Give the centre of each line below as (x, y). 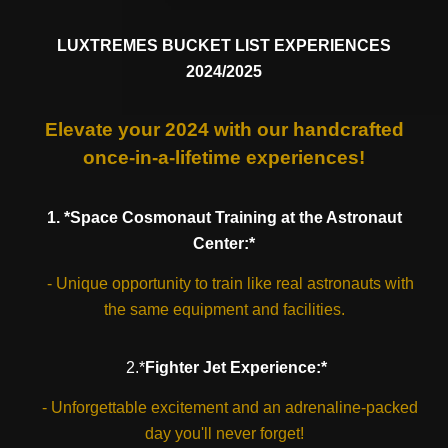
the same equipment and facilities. (224, 309)
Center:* (224, 243)
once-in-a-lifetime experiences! (224, 157)
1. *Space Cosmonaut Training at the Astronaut (224, 217)
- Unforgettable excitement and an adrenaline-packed (224, 407)
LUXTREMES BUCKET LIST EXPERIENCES (224, 45)
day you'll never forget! (224, 433)
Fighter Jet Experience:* (235, 367)
